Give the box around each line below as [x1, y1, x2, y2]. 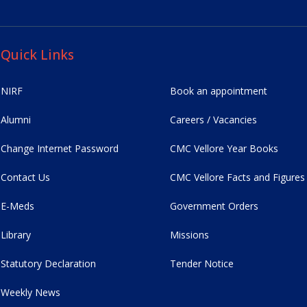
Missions [170, 228, 210, 241]
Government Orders [170, 199, 259, 212]
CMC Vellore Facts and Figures [170, 170, 306, 184]
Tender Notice [170, 256, 234, 270]
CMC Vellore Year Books [170, 141, 279, 155]
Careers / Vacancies [170, 112, 258, 126]
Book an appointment [170, 84, 268, 97]
